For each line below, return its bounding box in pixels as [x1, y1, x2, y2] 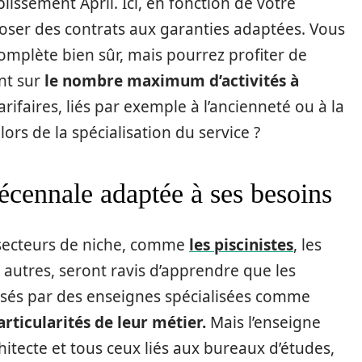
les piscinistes [189, 234, 293, 256]
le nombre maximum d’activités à [44, 70, 299, 92]
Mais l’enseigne [206, 312, 321, 334]
